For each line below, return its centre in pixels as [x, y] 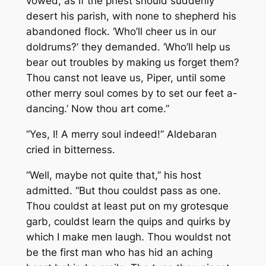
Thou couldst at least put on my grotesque [127, 206]
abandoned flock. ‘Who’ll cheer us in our [121, 32]
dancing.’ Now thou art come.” [97, 109]
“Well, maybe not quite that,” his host [113, 175]
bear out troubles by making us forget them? [132, 63]
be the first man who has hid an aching [119, 252]
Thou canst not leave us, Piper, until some [126, 78]
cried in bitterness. [70, 149]
